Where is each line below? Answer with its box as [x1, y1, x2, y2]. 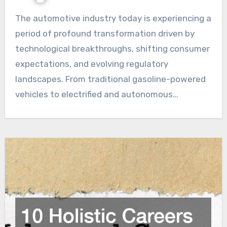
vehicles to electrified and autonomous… [15, 89, 178, 99]
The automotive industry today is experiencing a [15, 13, 21, 23]
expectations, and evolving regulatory [15, 58, 168, 69]
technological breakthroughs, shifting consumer [15, 43, 210, 54]
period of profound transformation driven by [15, 28, 195, 39]
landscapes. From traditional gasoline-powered [15, 73, 206, 84]
